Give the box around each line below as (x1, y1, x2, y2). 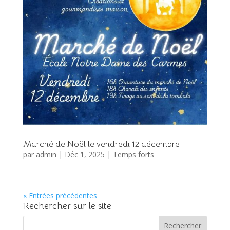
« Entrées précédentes (23, 190, 97, 200)
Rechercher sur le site (23, 200, 111, 212)
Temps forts (112, 149, 154, 159)
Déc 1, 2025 (64, 149, 105, 159)
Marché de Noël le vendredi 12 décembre (23, 139, 180, 149)
